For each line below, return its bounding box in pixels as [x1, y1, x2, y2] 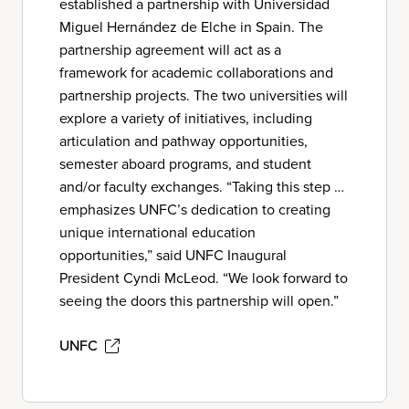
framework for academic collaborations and [59, 62, 333, 83]
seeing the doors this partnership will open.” [59, 290, 339, 311]
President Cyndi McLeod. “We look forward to [59, 267, 348, 288]
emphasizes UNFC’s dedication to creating [59, 199, 330, 220]
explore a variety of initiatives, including [59, 108, 312, 129]
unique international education [59, 222, 256, 243]
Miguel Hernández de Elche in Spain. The [59, 16, 323, 37]
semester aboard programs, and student [59, 153, 311, 174]
